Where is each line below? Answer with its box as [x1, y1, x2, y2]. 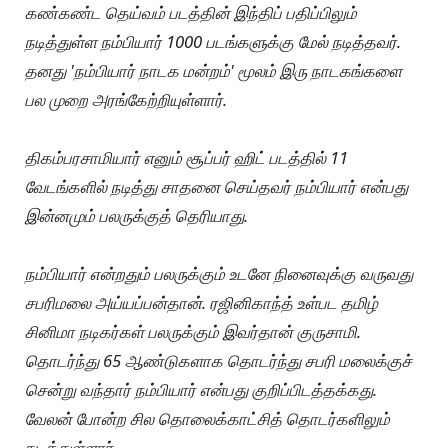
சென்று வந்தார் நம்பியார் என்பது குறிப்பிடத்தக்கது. [25, 377, 377, 401]
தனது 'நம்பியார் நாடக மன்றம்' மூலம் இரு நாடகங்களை [25, 58, 402, 82]
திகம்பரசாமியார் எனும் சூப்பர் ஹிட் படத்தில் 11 [25, 145, 348, 169]
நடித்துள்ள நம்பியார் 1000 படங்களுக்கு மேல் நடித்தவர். [25, 29, 401, 53]
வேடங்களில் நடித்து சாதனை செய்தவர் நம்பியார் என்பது [25, 174, 408, 198]
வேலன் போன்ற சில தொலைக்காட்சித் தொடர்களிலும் [25, 406, 390, 430]
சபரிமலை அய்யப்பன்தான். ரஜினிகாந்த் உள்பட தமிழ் [25, 290, 378, 314]
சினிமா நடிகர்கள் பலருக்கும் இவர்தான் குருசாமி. [25, 319, 361, 343]
